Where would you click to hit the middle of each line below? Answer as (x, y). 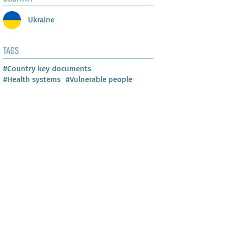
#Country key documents (47, 69)
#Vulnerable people (99, 80)
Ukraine (40, 20)
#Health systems (32, 80)
